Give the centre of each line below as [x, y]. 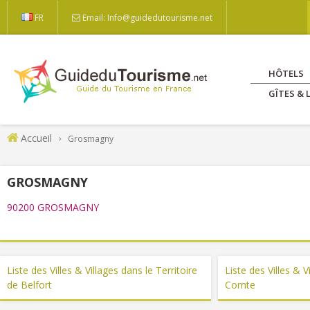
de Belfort [29, 285]
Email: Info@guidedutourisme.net [147, 18]
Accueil [36, 138]
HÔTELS [286, 73]
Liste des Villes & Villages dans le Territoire [102, 270]
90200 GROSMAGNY [53, 207]
